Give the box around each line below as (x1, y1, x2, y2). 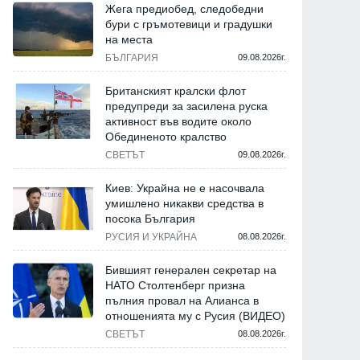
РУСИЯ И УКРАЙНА (105, 231, 197, 243)
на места (105, 33, 153, 47)
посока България (105, 212, 195, 226)
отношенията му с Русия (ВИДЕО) (105, 309, 285, 323)
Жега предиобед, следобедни (105, 2, 264, 16)
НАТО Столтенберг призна (105, 279, 245, 292)
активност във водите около (105, 115, 252, 129)
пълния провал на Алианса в (105, 294, 259, 308)
